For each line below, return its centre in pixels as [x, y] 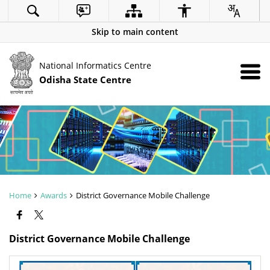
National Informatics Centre [95, 65]
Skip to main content [135, 32]
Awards [54, 195]
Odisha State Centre [85, 80]
